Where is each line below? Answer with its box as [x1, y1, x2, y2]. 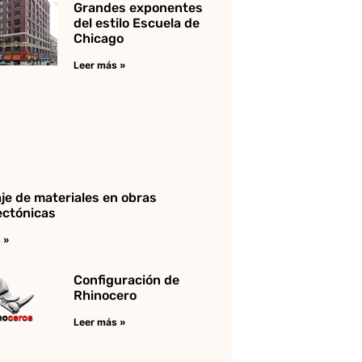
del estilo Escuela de [73, 15, 200, 31]
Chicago [73, 30, 124, 46]
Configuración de [73, 271, 179, 288]
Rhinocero [73, 287, 137, 303]
